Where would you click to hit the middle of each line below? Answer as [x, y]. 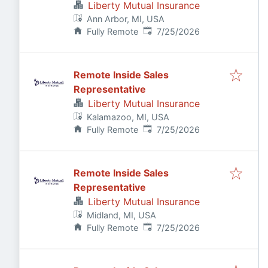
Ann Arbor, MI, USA [126, 19]
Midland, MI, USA [122, 215]
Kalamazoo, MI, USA [128, 117]
